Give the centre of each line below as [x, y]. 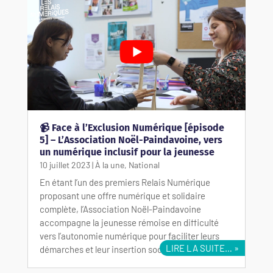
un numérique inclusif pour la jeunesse [127, 152]
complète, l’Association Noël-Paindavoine [120, 209]
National [144, 165]
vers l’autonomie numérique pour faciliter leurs [129, 236]
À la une [109, 165]
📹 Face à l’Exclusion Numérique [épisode [132, 128]
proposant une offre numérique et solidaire [122, 196]
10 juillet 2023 [65, 165]
